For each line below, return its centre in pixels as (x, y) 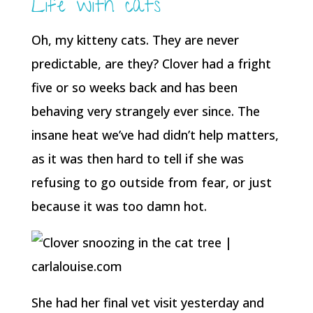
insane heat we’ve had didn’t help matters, (155, 135)
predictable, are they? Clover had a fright (151, 64)
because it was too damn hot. (119, 206)
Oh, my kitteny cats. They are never (135, 40)
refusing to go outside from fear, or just (151, 182)
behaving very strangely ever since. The (145, 111)
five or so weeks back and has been (134, 87)
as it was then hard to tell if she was (137, 159)
